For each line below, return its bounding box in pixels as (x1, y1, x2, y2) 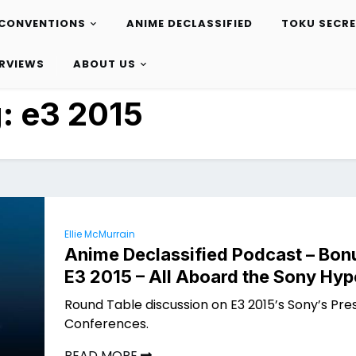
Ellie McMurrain (64, 227, 135, 241)
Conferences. (64, 315, 149, 333)
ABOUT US (72, 56, 136, 72)
